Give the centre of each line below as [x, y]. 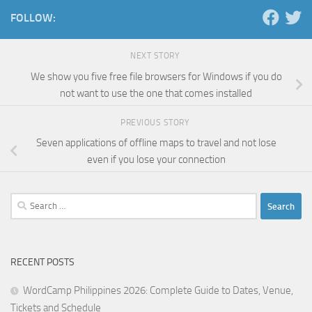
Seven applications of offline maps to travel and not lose [156, 143]
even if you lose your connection [156, 160]
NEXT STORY [156, 56]
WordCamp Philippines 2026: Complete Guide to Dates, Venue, [158, 291]
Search [24, 201]
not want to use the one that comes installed [156, 93]
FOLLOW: [33, 18]
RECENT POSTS [42, 263]
